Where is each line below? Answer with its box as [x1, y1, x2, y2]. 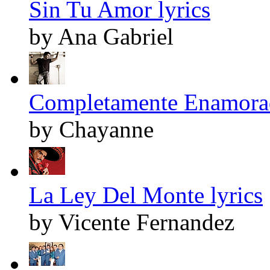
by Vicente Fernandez [29, 209, 234, 236]
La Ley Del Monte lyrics [29, 182, 263, 209]
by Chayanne [29, 116, 154, 143]
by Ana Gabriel [29, 24, 174, 50]
